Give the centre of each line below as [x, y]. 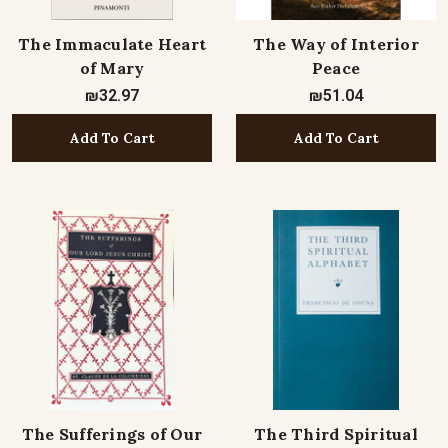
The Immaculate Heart [112, 44]
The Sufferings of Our [112, 434]
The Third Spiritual [336, 434]
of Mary [112, 68]
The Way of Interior [336, 44]
